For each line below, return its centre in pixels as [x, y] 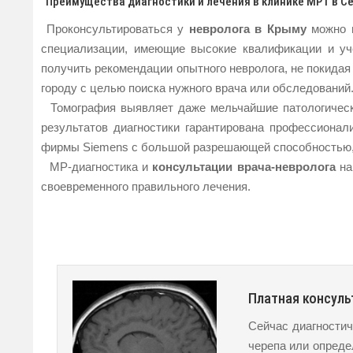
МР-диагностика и [97, 166]
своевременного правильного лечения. [146, 186]
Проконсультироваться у [115, 28]
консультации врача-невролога [244, 166]
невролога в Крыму [247, 28]
